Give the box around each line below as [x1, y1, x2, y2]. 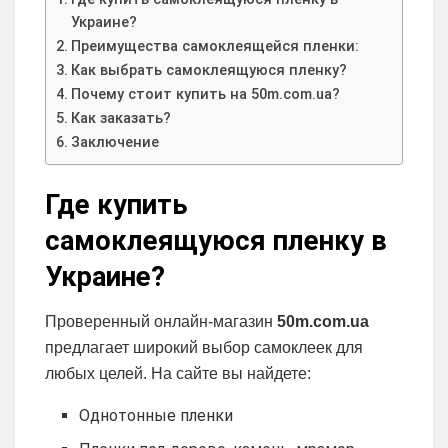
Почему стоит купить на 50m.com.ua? [70, 85, 340, 103]
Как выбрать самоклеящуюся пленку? [70, 61, 347, 79]
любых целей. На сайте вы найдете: [45, 365, 311, 383]
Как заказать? [70, 109, 171, 127]
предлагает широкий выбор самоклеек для [45, 339, 363, 357]
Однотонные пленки [79, 406, 234, 426]
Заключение [70, 133, 159, 151]
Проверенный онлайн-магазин [45, 313, 277, 331]
